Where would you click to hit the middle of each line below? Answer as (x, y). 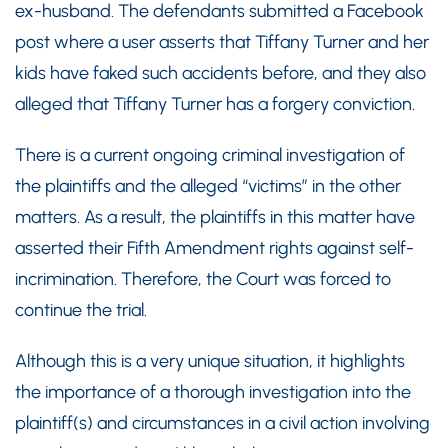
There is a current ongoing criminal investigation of (210, 154)
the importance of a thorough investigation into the (213, 391)
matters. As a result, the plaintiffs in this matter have (215, 216)
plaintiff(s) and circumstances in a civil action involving (222, 422)
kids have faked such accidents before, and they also (220, 72)
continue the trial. (81, 309)
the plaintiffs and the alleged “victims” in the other (208, 185)
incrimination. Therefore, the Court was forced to (203, 278)
